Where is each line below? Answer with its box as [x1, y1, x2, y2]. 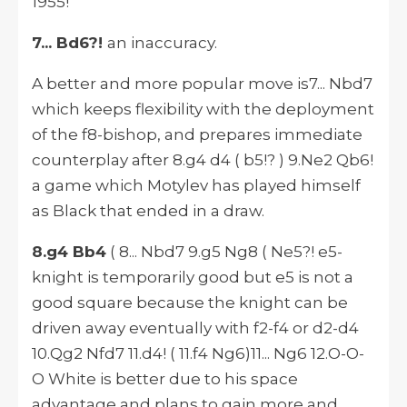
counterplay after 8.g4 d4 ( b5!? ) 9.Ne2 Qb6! [32, 151, 373, 170]
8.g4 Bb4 [32, 243, 106, 262]
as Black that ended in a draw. [32, 202, 264, 221]
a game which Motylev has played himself [32, 176, 361, 195]
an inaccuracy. [107, 34, 217, 53]
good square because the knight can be [32, 293, 348, 313]
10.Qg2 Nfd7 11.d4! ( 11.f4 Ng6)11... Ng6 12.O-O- [32, 344, 364, 363]
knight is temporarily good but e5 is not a [32, 268, 353, 287]
